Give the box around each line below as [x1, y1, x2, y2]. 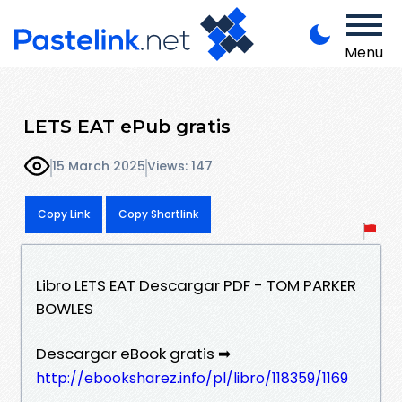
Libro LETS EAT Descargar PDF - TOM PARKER [36, 274, 356, 296]
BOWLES [36, 297, 93, 319]
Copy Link [38, 205, 90, 222]
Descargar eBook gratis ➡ [36, 342, 231, 364]
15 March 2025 [52, 157, 145, 176]
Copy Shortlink [118, 205, 198, 222]
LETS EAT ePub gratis [23, 114, 231, 137]
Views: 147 [147, 157, 213, 176]
